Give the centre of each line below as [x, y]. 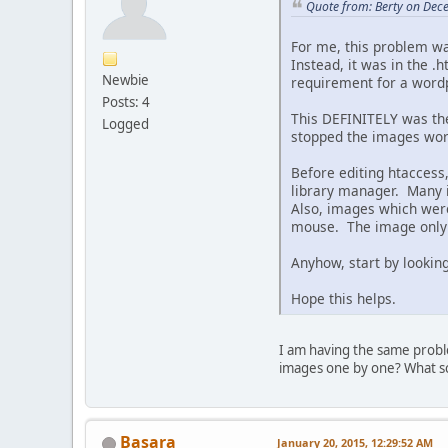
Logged [125, 123]
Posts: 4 [126, 101]
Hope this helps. [343, 299]
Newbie [125, 79]
